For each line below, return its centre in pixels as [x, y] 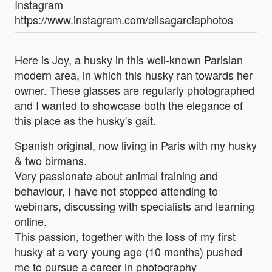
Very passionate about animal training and [116, 176]
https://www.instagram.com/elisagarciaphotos [124, 20]
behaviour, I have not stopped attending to [116, 191]
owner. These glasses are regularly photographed [134, 90]
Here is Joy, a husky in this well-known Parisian [129, 60]
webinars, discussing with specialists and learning [134, 206]
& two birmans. [51, 161]
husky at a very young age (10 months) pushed [128, 252]
